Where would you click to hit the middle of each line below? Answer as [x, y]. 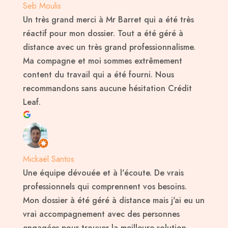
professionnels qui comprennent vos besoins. [105, 187]
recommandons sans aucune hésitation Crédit [107, 89]
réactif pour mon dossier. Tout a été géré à [103, 34]
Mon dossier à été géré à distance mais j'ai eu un [113, 201]
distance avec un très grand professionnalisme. [109, 47]
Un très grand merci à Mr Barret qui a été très [108, 20]
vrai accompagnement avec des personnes [101, 214]
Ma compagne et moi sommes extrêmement [102, 61]
